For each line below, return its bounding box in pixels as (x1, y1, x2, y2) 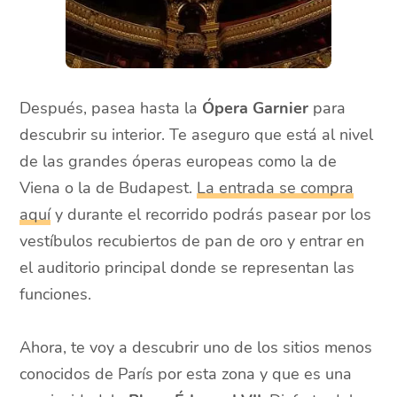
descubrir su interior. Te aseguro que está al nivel (19, 124, 374, 146)
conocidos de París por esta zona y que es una (19, 363, 353, 385)
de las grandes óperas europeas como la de (19, 151, 338, 173)
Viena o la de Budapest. (19, 177, 198, 199)
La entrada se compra (197, 177, 354, 199)
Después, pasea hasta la (19, 97, 203, 120)
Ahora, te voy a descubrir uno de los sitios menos (19, 337, 373, 359)
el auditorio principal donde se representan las (19, 257, 355, 279)
